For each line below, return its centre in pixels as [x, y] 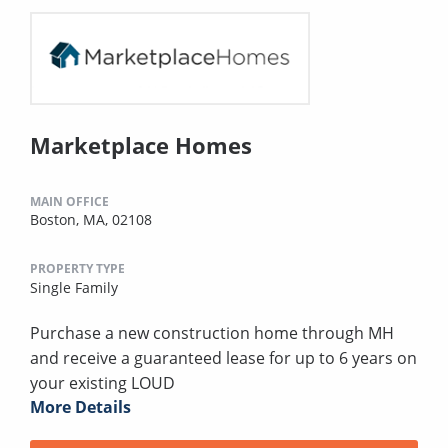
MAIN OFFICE [69, 202]
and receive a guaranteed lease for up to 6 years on [223, 358]
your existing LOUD [102, 383]
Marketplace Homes [141, 145]
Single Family [74, 288]
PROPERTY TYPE [77, 269]
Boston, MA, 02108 [91, 220]
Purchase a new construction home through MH [212, 333]
